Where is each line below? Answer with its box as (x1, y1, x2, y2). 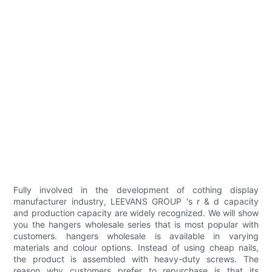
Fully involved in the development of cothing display (13, 185, 259, 195)
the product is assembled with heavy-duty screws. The (13, 254, 259, 265)
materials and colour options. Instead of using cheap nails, (13, 242, 259, 253)
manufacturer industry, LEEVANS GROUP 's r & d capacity (13, 196, 259, 207)
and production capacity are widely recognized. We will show (13, 208, 259, 219)
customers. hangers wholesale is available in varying (13, 231, 259, 242)
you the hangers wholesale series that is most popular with (13, 219, 259, 230)
